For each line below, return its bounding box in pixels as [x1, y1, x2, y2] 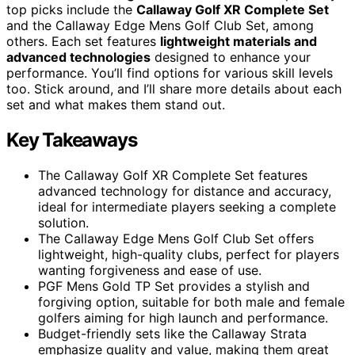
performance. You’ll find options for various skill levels [6, 64, 333, 81]
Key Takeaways [6, 128, 137, 151]
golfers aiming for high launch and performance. [38, 309, 328, 326]
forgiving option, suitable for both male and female [38, 293, 345, 310]
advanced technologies [6, 48, 151, 65]
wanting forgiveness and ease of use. [38, 261, 261, 278]
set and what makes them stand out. [6, 96, 225, 113]
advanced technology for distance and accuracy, [38, 182, 331, 199]
